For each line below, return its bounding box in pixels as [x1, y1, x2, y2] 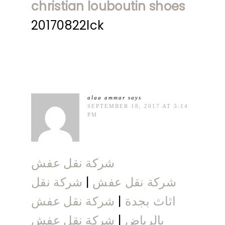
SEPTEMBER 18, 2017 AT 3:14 [87, 102, 188, 109]
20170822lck [31, 17, 104, 34]
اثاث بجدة [125, 192, 176, 209]
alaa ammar [87, 94, 126, 100]
